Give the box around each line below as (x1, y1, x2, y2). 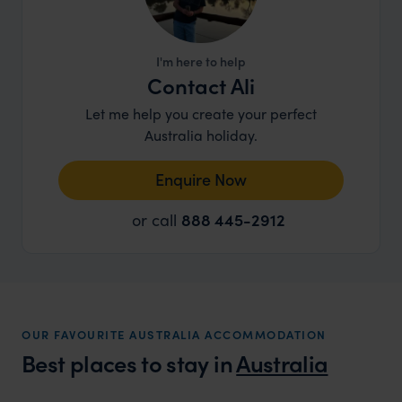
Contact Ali (147, 70, 255, 101)
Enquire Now (155, 168, 247, 191)
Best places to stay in (22, 346, 237, 380)
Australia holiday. (144, 125, 258, 146)
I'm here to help (156, 52, 246, 71)
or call (131, 208, 181, 232)
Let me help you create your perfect (85, 103, 317, 125)
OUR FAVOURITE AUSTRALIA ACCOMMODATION (22, 326, 327, 344)
